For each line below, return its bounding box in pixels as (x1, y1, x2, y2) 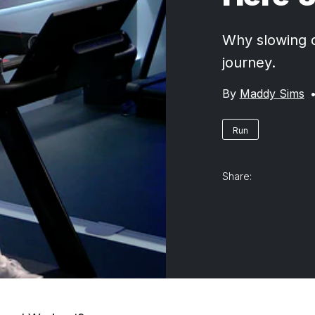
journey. (221, 53, 276, 71)
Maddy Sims (239, 86, 304, 101)
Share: (221, 169, 252, 182)
